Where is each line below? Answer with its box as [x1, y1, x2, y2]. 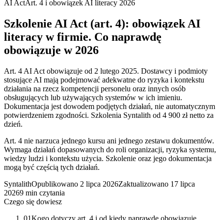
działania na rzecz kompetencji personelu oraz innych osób [4, 84, 186, 93]
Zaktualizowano [118, 179, 168, 188]
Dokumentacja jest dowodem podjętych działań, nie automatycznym [4, 102, 215, 110]
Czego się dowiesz [4, 197, 62, 206]
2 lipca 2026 [80, 179, 118, 188]
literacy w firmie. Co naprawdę [4, 30, 162, 43]
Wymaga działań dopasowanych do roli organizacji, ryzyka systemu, [4, 145, 216, 154]
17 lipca [170, 179, 195, 188]
